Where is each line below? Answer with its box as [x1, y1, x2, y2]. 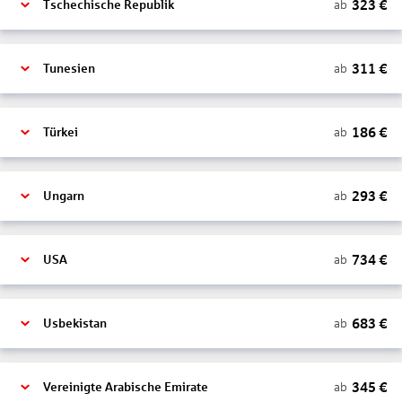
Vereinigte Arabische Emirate [43, 380, 208, 394]
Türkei [43, 126, 78, 139]
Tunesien [43, 62, 95, 75]
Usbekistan [43, 317, 107, 330]
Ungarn [43, 189, 84, 203]
